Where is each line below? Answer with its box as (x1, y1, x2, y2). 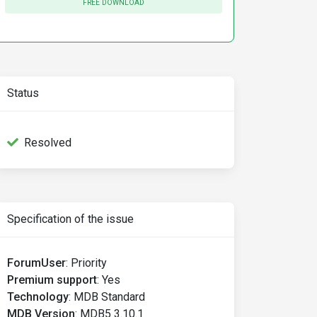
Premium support (7, 273, 97, 287)
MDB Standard (74, 290, 145, 304)
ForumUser (7, 256, 66, 270)
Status (7, 86, 39, 100)
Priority (71, 256, 107, 270)
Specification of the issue (7, 212, 134, 226)
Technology (7, 290, 69, 304)
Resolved (24, 136, 71, 149)
